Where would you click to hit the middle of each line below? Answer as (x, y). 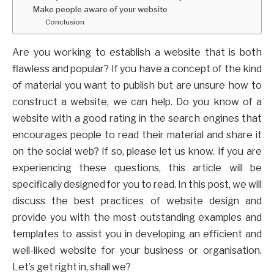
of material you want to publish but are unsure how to (137, 85)
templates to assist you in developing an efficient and (137, 234)
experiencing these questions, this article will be (137, 168)
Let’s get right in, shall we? (72, 267)
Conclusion (65, 22)
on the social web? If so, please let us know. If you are (137, 151)
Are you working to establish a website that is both (137, 52)
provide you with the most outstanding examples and (137, 217)
